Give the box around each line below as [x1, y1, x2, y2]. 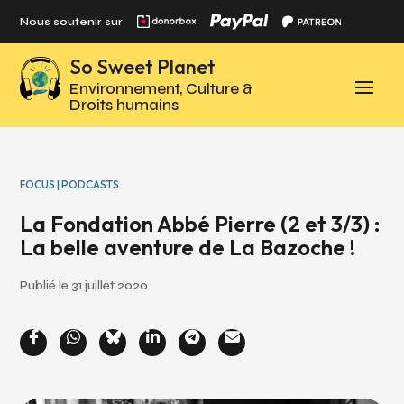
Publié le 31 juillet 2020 [20, 278, 149, 294]
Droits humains [69, 96, 179, 115]
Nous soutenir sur [20, 15, 124, 28]
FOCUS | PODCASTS [20, 178, 120, 191]
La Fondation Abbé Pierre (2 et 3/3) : [20, 210, 381, 238]
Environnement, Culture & [69, 79, 254, 98]
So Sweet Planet [69, 54, 216, 79]
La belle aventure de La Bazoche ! [20, 234, 356, 262]
